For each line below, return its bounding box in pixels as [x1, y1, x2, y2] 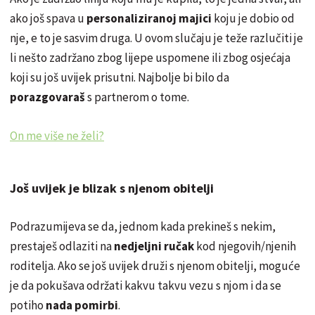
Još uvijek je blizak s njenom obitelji [10, 179, 214, 196]
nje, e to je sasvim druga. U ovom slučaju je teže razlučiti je [10, 30, 303, 46]
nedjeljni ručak [114, 238, 194, 254]
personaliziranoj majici [86, 10, 212, 26]
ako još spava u [10, 10, 86, 26]
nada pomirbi [46, 297, 118, 313]
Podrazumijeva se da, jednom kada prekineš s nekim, [10, 218, 276, 234]
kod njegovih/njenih [194, 238, 296, 254]
